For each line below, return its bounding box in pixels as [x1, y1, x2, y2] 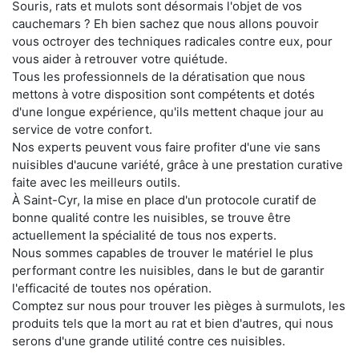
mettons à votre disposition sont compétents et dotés [12, 86, 315, 102]
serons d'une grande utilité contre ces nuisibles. [12, 333, 285, 349]
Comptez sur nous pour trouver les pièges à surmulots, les [12, 297, 345, 313]
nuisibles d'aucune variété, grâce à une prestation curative [12, 156, 343, 172]
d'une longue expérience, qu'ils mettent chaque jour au [12, 103, 324, 119]
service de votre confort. [12, 121, 152, 137]
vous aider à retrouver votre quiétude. [12, 50, 228, 67]
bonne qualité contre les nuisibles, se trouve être [12, 209, 291, 225]
